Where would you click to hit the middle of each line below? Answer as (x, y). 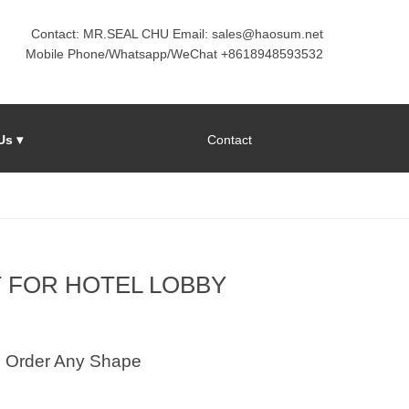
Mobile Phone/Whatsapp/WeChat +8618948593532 (174, 53)
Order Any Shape (73, 362)
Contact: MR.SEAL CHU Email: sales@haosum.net (177, 33)
